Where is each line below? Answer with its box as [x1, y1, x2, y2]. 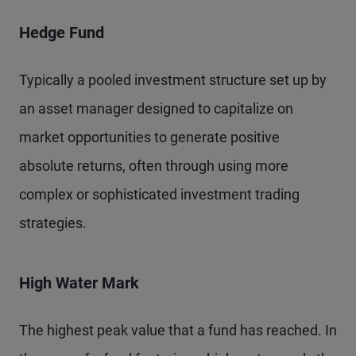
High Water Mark [19, 273, 139, 293]
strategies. [19, 215, 87, 232]
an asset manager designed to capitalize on [19, 100, 293, 118]
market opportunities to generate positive [19, 129, 280, 146]
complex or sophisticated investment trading [19, 186, 300, 203]
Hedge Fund [19, 23, 104, 43]
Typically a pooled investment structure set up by [19, 72, 327, 89]
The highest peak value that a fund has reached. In [19, 322, 337, 339]
